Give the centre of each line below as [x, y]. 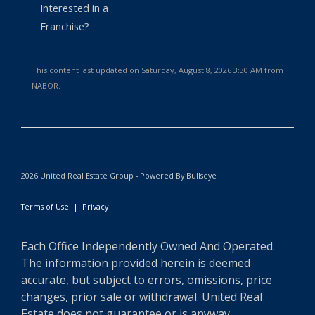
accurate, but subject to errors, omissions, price [147, 280]
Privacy [95, 206]
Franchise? [65, 26]
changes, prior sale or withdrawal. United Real [142, 297]
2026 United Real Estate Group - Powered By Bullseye [119, 175]
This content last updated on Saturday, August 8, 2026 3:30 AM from [157, 70]
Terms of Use [45, 206]
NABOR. [46, 85]
